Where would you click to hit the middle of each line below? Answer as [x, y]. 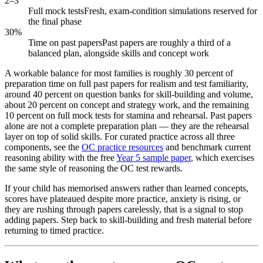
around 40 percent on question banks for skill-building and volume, [129, 95]
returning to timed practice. [54, 231]
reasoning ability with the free [60, 158]
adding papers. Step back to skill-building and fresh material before [128, 220]
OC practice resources [122, 147]
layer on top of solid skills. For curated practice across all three [120, 137]
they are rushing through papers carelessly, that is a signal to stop [124, 210]
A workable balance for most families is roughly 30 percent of [119, 73]
